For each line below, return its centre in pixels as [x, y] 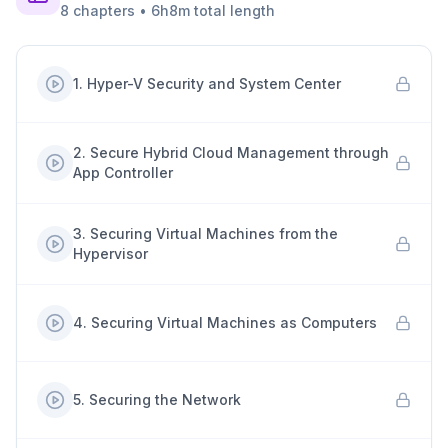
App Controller [123, 172]
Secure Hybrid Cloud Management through [239, 152]
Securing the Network [165, 399]
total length [232, 10]
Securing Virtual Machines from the [214, 233]
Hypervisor [110, 253]
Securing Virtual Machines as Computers [234, 322]
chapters [104, 10]
